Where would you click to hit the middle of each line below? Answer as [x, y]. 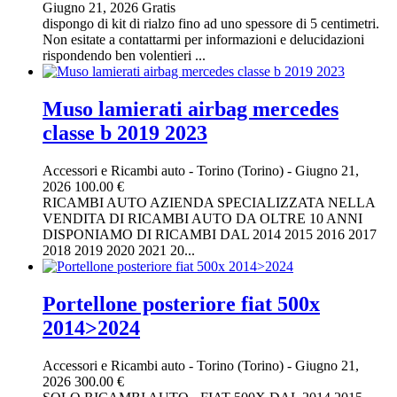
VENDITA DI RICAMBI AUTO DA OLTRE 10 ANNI [202, 218]
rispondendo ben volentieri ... [124, 56]
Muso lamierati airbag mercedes [191, 109]
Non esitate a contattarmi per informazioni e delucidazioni [203, 40]
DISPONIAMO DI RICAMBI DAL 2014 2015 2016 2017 [210, 234]
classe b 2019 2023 [125, 133]
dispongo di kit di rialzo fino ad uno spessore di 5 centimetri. [211, 24]
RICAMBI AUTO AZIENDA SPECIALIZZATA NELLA [209, 202]
